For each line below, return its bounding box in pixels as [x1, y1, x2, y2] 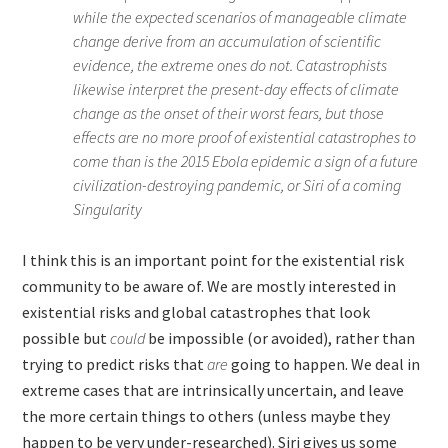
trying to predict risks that [22, 354, 208, 374]
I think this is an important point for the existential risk [22, 250, 405, 270]
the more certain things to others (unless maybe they [22, 406, 391, 426]
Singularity [73, 199, 143, 219]
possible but [22, 328, 111, 348]
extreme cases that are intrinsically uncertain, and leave [22, 380, 405, 400]
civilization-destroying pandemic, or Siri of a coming [73, 175, 402, 195]
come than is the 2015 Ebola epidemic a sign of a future [73, 151, 419, 171]
